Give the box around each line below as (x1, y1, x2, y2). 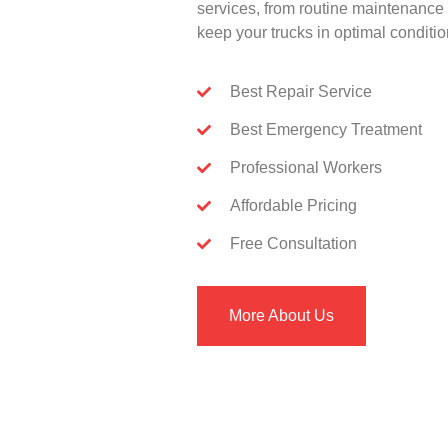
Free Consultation (229, 234, 357, 252)
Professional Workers (229, 158, 382, 176)
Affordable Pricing (229, 196, 357, 214)
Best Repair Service (229, 82, 372, 100)
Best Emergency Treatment (229, 120, 422, 138)
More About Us (229, 306, 334, 324)
